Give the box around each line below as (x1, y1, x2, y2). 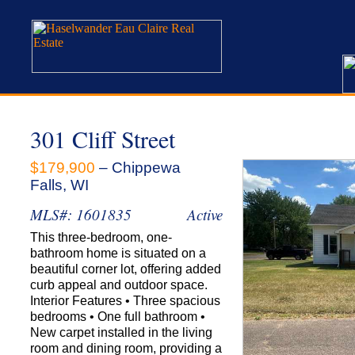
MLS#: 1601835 (30, 204, 132, 224)
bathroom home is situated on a (30, 246, 206, 260)
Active (187, 204, 223, 224)
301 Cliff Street (30, 123, 175, 155)
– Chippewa (95, 159, 181, 176)
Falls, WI (30, 177, 89, 193)
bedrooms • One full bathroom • (30, 310, 205, 323)
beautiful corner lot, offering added (30, 262, 221, 276)
